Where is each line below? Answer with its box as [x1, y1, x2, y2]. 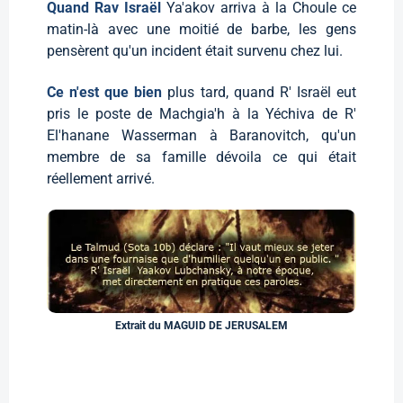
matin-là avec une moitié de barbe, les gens [47, 20, 356, 38]
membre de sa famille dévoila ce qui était [47, 148, 356, 166]
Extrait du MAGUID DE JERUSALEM [115, 318, 288, 332]
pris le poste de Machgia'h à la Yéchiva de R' [47, 104, 356, 122]
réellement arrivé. [47, 169, 155, 187]
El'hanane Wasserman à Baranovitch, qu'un [47, 126, 356, 144]
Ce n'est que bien [47, 83, 168, 101]
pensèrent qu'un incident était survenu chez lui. [47, 41, 343, 59]
